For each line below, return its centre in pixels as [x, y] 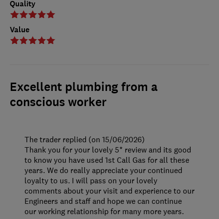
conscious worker [58, 102]
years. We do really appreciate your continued [103, 170]
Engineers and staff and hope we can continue [103, 201]
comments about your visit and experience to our [109, 190]
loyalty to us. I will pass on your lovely [91, 180]
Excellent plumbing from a [84, 87]
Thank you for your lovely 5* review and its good [108, 149]
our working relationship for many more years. [104, 211]
